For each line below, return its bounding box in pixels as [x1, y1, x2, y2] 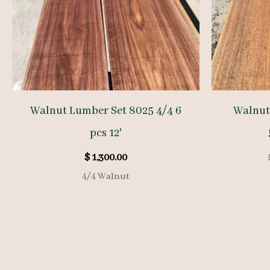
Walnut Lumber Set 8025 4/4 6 [30, 103, 181, 118]
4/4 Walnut [82, 170, 130, 183]
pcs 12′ [90, 125, 122, 140]
